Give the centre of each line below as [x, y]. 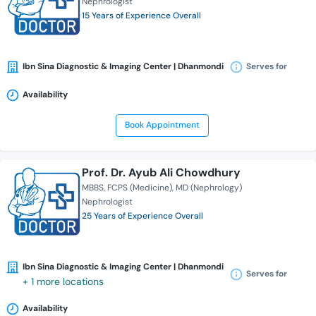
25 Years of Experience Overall [142, 216]
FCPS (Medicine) [140, 188]
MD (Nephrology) [209, 188]
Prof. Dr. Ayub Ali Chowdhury [161, 173]
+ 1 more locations [63, 282]
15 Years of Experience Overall [141, 16]
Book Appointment [162, 125]
